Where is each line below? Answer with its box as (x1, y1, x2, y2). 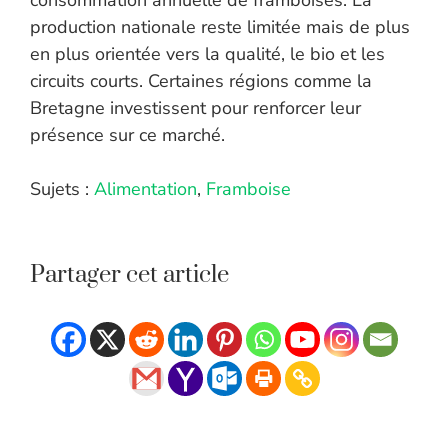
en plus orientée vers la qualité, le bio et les (30, 42, 385, 67)
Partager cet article (30, 260, 229, 291)
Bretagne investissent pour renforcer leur (30, 96, 361, 121)
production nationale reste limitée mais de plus (30, 15, 410, 40)
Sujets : (30, 177, 94, 202)
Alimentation (94, 177, 197, 202)
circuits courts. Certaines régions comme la (30, 69, 372, 94)
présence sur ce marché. (30, 123, 225, 148)
